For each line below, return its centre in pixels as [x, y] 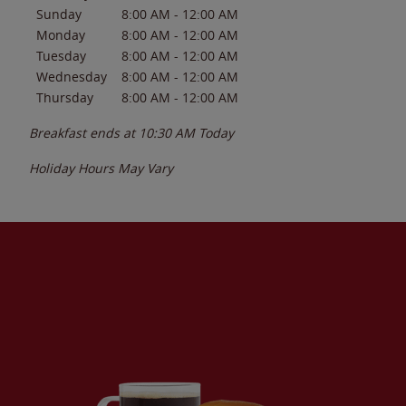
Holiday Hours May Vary [101, 168]
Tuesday [61, 55]
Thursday [65, 97]
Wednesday [72, 76]
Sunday [59, 14]
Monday [61, 34]
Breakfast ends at [84, 132]
